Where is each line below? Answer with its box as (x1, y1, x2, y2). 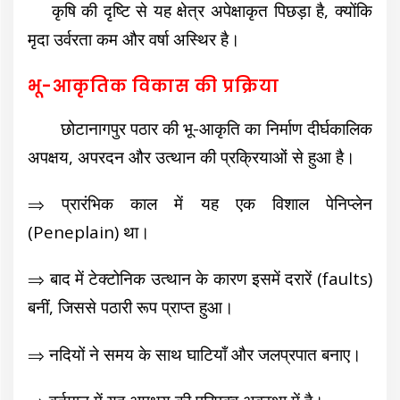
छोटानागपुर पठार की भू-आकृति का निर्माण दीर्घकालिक (28, 116, 372, 139)
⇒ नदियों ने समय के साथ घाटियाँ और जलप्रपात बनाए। (28, 342, 362, 365)
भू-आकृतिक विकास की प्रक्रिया (28, 73, 280, 98)
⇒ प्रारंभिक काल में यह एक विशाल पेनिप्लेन (28, 192, 372, 214)
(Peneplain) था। (28, 221, 151, 243)
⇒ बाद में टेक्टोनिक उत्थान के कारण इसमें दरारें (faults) (28, 267, 372, 290)
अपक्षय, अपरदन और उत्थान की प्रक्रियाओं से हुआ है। (28, 145, 356, 168)
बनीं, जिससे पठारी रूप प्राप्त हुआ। (28, 296, 235, 319)
